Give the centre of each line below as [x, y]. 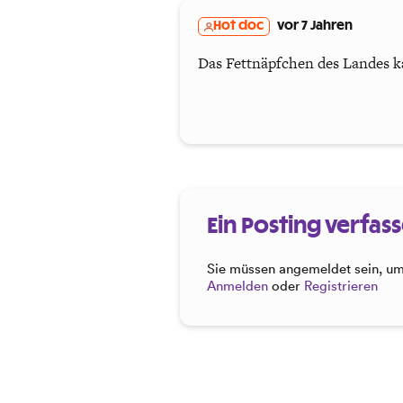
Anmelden [237, 286]
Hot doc [238, 26]
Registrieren [341, 286]
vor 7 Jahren [314, 26]
